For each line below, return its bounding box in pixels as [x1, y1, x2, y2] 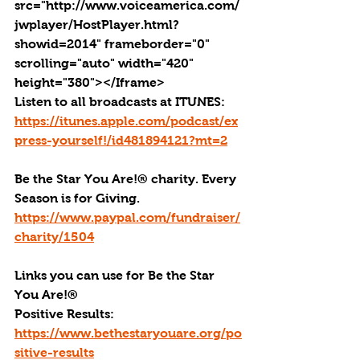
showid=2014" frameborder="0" [14, 37, 213, 51]
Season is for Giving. [14, 191, 143, 205]
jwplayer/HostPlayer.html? [14, 18, 179, 31]
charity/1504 [14, 230, 94, 243]
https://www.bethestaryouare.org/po [14, 326, 242, 340]
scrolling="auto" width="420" [14, 56, 197, 70]
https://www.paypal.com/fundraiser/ [14, 211, 240, 224]
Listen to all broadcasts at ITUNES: [14, 95, 228, 108]
